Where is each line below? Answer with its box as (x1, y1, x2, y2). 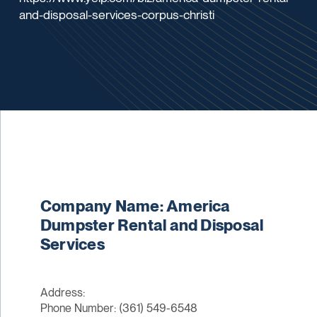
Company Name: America (40, 197, 231, 216)
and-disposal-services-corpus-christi (19, 6, 215, 22)
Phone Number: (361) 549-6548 (40, 301, 197, 316)
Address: (40, 286, 85, 300)
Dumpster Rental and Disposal (40, 216, 264, 235)
